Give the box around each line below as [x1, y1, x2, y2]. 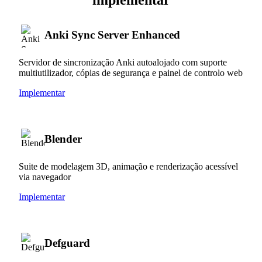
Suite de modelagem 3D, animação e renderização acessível [19, 161, 238, 171]
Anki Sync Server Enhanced [44, 28, 180, 41]
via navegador [19, 171, 71, 182]
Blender [44, 132, 82, 145]
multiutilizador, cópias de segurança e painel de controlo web [19, 67, 243, 78]
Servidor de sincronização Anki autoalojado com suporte [19, 57, 227, 67]
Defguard [44, 236, 90, 249]
